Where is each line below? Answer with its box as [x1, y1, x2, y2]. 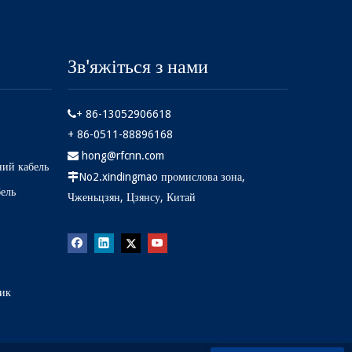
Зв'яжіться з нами [68, 55, 208, 78]
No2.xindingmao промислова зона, [79, 170, 245, 183]
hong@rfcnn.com [82, 148, 164, 162]
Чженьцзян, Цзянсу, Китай [68, 190, 196, 203]
